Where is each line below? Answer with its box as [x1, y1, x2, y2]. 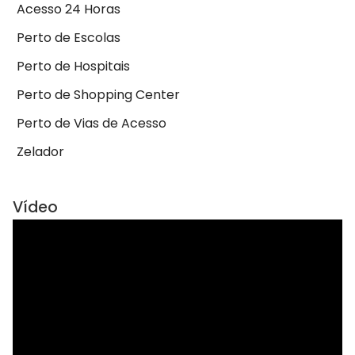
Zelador [17, 143, 64, 162]
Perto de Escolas [17, 29, 120, 48]
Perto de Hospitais [17, 57, 130, 76]
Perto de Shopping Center [17, 86, 180, 105]
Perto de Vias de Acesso [17, 114, 166, 133]
